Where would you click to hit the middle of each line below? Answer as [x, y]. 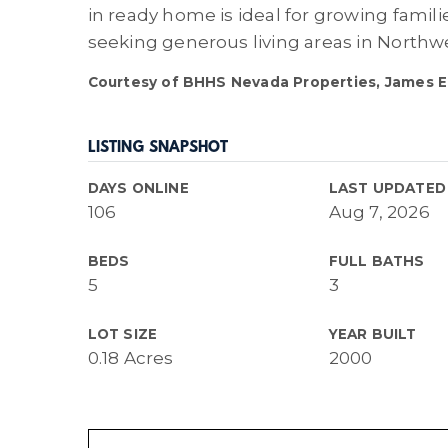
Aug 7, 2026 [379, 212]
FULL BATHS [376, 261]
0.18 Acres [130, 358]
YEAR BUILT [372, 334]
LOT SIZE [122, 334]
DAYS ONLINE [138, 188]
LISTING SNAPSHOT [157, 148]
